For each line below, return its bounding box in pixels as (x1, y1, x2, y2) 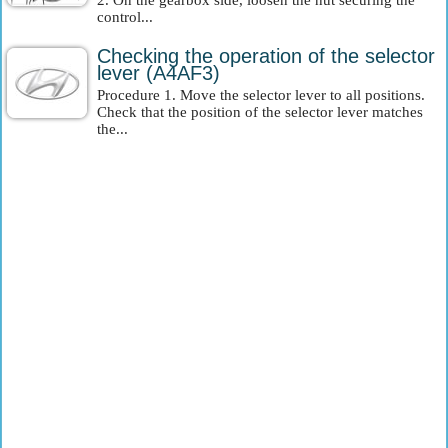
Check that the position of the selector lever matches (97, 104, 423, 120)
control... (97, 9, 153, 25)
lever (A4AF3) (97, 62, 220, 84)
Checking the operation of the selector (97, 45, 435, 67)
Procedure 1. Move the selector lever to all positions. (97, 87, 425, 103)
